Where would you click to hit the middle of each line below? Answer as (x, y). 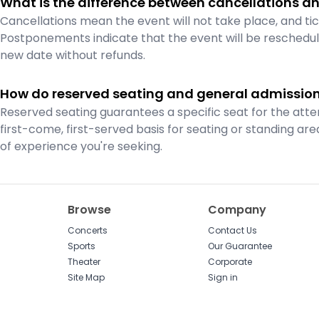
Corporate (230, 262)
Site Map (87, 277)
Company (237, 210)
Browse (90, 210)
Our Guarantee (240, 246)
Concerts (88, 230)
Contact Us (232, 230)
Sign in (223, 277)
